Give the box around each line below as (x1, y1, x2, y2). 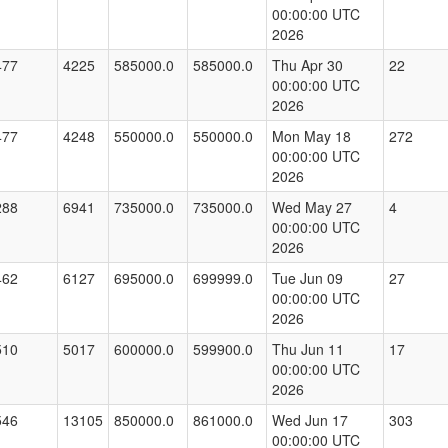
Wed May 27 (272, 197, 352, 218)
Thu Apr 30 (272, 55, 343, 76)
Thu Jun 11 (272, 339, 344, 360)
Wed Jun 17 (272, 410, 348, 431)
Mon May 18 (272, 126, 351, 147)
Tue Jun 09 (272, 268, 343, 289)
